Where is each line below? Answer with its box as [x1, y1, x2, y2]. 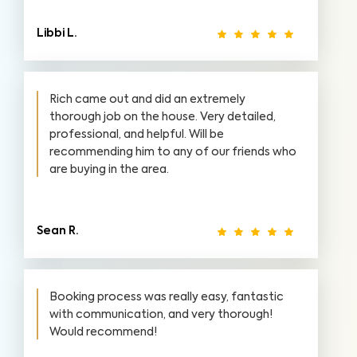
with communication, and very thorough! [49, 309, 273, 320]
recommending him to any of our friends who [49, 147, 296, 158]
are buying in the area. [49, 164, 169, 175]
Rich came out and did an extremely [49, 94, 245, 105]
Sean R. [37, 226, 78, 237]
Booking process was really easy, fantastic [49, 292, 284, 303]
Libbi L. [37, 28, 76, 39]
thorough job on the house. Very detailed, [49, 112, 276, 123]
